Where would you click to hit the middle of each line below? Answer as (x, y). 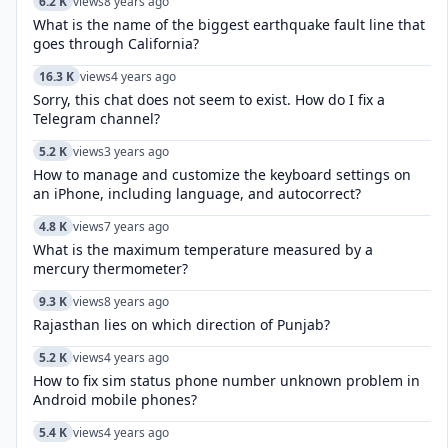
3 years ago (136, 151)
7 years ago (136, 226)
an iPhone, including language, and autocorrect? (197, 193)
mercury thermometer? (110, 268)
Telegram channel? (96, 118)
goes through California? (116, 43)
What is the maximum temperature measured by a (203, 249)
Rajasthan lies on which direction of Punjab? (181, 324)
